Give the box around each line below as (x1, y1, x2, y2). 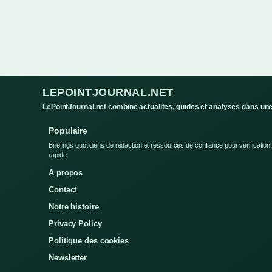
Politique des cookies (49, 225, 129, 234)
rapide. (49, 140, 69, 148)
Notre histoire (49, 191, 99, 200)
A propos (49, 157, 83, 166)
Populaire (49, 115, 88, 124)
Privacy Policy (49, 208, 102, 217)
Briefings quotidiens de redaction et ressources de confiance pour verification (49, 131, 271, 138)
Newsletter (49, 242, 87, 251)
